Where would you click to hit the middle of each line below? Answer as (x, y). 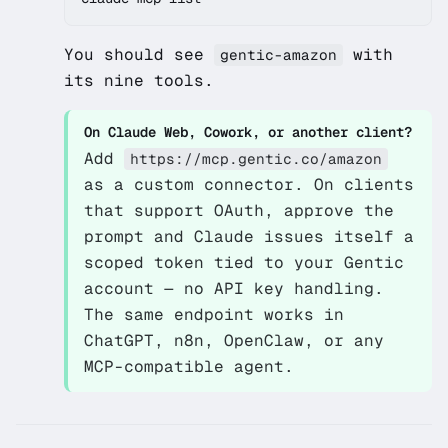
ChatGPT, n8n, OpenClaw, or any (234, 340)
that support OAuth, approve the (239, 210)
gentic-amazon (278, 55)
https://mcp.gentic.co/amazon (256, 159)
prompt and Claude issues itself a (249, 236)
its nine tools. (139, 80)
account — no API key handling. (234, 288)
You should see (139, 54)
